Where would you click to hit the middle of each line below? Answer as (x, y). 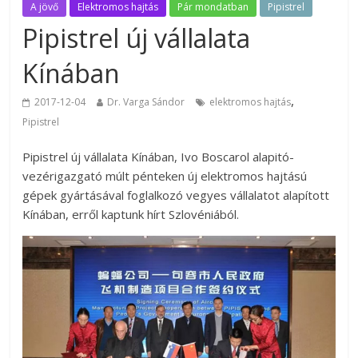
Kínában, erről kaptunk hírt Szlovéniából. (131, 215)
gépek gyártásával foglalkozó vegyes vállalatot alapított (176, 195)
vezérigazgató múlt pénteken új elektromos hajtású (165, 176)
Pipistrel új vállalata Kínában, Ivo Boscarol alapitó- (159, 157)
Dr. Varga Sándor (146, 102)
